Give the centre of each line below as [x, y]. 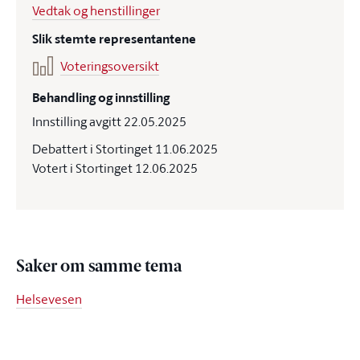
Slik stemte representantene [114, 39]
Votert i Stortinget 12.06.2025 [115, 168]
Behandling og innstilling [101, 98]
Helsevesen [49, 299]
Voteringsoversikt [110, 66]
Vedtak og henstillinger [96, 10]
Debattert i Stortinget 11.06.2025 [125, 149]
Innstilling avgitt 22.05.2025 [109, 121]
